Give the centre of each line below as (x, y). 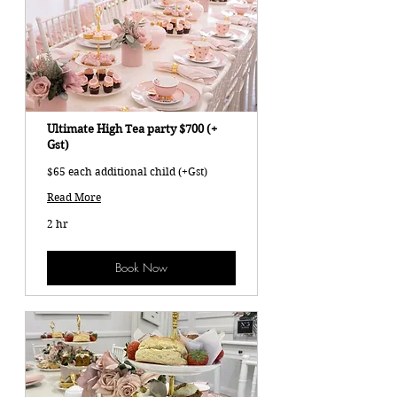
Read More (74, 198)
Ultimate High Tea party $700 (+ (132, 129)
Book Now (141, 268)
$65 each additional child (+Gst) (127, 172)
